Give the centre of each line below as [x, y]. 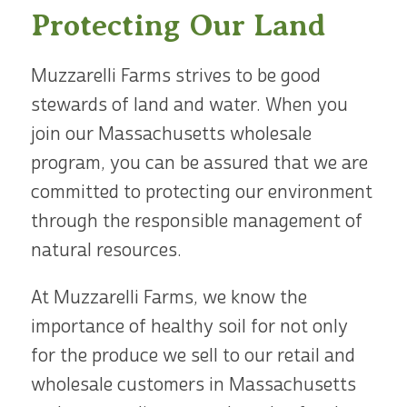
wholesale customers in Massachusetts [193, 384]
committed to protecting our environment [201, 192]
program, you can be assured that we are [199, 163]
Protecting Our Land [178, 25]
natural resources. [106, 250]
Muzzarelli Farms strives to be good [175, 75]
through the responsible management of [196, 221]
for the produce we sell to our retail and [193, 355]
